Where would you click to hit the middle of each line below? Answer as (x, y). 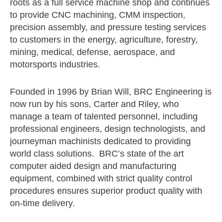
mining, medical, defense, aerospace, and (92, 52)
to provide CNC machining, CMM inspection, (98, 15)
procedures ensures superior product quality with (106, 191)
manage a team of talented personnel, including (104, 117)
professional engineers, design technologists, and (108, 129)
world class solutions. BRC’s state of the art (97, 154)
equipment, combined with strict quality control (101, 179)
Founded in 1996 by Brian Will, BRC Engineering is (111, 92)
